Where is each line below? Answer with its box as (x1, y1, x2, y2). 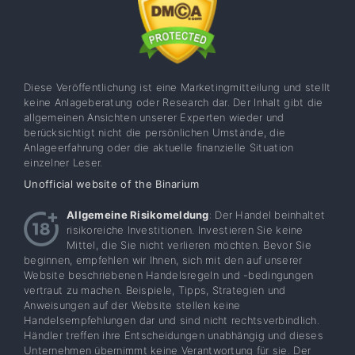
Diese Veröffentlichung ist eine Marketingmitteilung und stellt (24, 80, 331, 94)
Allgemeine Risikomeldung (67, 208, 209, 221)
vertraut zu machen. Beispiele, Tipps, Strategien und (24, 283, 286, 296)
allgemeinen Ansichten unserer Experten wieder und (24, 110, 284, 124)
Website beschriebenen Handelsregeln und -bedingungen (24, 268, 314, 281)
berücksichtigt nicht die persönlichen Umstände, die (24, 125, 286, 139)
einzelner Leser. (24, 155, 103, 169)
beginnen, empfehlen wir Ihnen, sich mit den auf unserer (24, 253, 303, 266)
